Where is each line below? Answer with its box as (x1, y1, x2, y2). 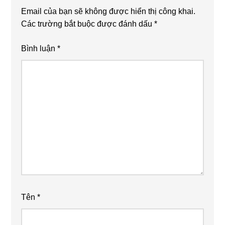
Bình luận (21, 44, 58, 53)
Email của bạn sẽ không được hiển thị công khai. (21, 7, 196, 16)
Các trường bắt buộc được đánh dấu (21, 19, 155, 28)
